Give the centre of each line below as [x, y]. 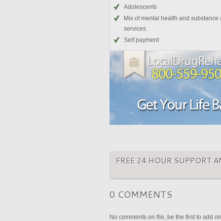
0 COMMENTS [141, 194]
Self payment [141, 40]
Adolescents [140, 7]
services [135, 29]
